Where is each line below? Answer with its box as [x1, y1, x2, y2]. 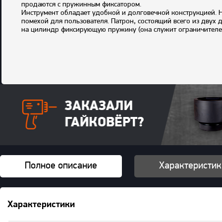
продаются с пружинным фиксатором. [21, 1, 141, 8]
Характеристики [7, 200, 75, 210]
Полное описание [25, 161, 97, 171]
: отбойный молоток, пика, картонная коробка [69, 42, 217, 50]
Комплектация [21, 42, 69, 50]
